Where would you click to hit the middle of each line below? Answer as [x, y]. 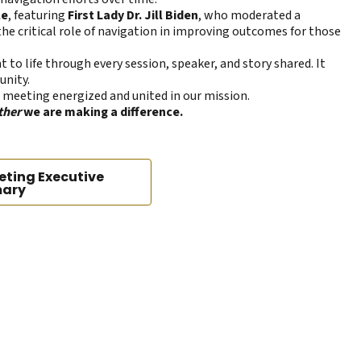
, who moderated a [249, 16]
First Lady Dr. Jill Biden [133, 16]
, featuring [38, 16]
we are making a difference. [103, 112]
